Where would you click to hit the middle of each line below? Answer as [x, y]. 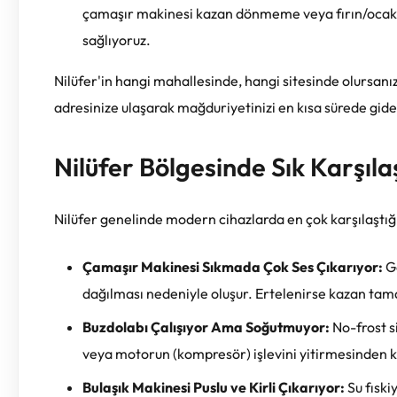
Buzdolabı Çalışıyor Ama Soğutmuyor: [206, 327]
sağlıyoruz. [117, 39]
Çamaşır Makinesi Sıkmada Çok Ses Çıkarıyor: [233, 266]
